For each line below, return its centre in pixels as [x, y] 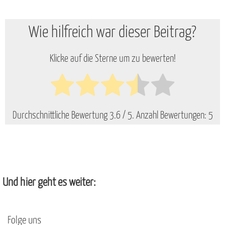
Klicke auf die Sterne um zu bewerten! [113, 59]
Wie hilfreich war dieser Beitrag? [113, 33]
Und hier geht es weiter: [49, 182]
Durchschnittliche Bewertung [61, 116]
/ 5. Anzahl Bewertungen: [164, 116]
